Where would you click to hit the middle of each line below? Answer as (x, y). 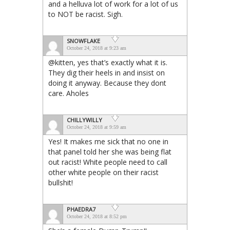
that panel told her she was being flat (110, 151)
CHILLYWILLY (84, 120)
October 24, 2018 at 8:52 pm (97, 216)
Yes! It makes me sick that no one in (108, 141)
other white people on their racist (103, 172)
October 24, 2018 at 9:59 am (97, 127)
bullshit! (61, 182)
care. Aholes (69, 93)
